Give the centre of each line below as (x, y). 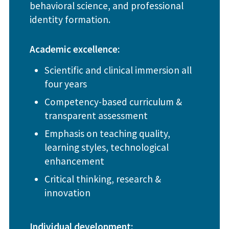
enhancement (74, 161)
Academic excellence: (74, 49)
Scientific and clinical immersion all (118, 70)
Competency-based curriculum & (113, 101)
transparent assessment (96, 115)
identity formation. (70, 19)
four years (65, 84)
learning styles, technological (106, 147)
